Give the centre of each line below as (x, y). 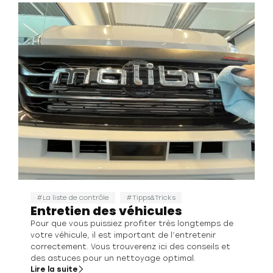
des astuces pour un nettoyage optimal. (113, 258)
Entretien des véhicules (106, 211)
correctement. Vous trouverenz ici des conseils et (130, 246)
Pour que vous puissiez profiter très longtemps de (132, 223)
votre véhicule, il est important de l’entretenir (123, 235)
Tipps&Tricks (154, 197)
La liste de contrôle (76, 197)
